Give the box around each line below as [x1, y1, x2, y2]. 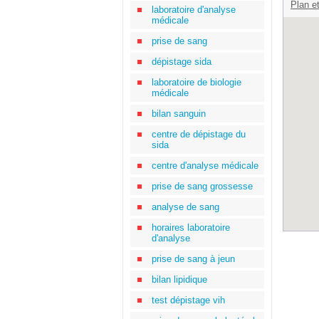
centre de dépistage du [152, 129, 246, 140]
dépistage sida [152, 56, 211, 67]
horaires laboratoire [152, 222, 230, 233]
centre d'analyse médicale [152, 160, 258, 171]
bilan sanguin [152, 108, 206, 119]
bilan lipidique [152, 274, 207, 285]
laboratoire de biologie [152, 77, 241, 88]
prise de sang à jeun [152, 253, 235, 264]
